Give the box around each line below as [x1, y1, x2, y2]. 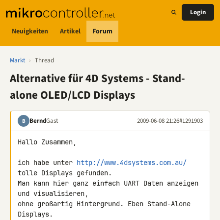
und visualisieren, [18, 189, 88, 198]
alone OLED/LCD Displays [10, 87, 135, 103]
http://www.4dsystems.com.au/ [77, 158, 187, 167]
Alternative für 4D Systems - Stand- [10, 70, 185, 86]
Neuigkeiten [12, 26, 48, 36]
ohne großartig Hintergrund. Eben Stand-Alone [18, 199, 191, 208]
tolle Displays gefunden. [18, 168, 112, 177]
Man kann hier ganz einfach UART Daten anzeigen [18, 179, 198, 188]
